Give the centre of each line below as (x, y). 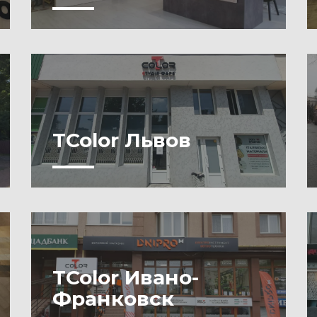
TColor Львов (122, 140)
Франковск (113, 299)
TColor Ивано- (126, 277)
